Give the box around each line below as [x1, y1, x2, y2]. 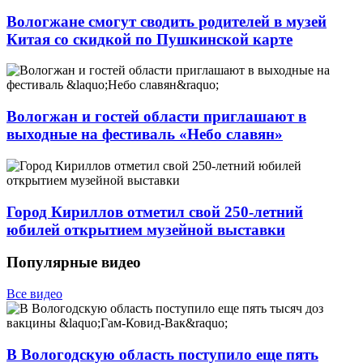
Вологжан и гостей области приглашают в [6, 108, 306, 126]
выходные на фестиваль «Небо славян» [6, 126, 283, 143]
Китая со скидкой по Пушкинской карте [6, 30, 293, 48]
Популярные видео [6, 254, 141, 271]
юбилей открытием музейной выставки [6, 220, 285, 238]
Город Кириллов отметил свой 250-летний [6, 203, 303, 220]
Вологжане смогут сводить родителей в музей [6, 12, 327, 30]
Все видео [6, 287, 62, 301]
